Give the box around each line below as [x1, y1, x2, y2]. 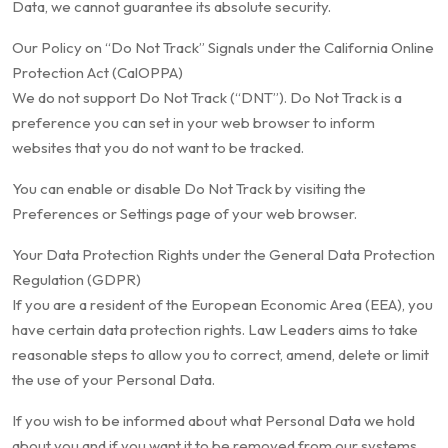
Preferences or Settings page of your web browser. [12, 204, 357, 224]
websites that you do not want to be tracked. [12, 138, 304, 158]
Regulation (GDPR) [12, 270, 141, 290]
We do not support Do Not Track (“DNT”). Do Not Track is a [12, 88, 402, 108]
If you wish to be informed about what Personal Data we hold [12, 411, 415, 431]
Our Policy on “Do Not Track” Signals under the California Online [12, 38, 434, 58]
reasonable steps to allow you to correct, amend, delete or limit [12, 345, 429, 365]
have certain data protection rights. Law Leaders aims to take [12, 320, 418, 340]
